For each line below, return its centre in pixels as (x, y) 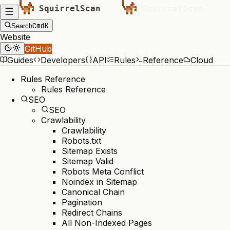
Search (22, 26)
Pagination (82, 202)
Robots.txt (81, 141)
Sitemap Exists (90, 151)
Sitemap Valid (88, 161)
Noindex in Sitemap (99, 182)
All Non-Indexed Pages (107, 223)
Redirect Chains (92, 213)
